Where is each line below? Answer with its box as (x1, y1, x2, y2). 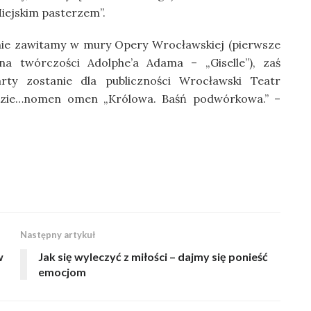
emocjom (38, 265, 86, 279)
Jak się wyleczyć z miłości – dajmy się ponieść (38, 250, 268, 264)
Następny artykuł (20, 229, 95, 241)
